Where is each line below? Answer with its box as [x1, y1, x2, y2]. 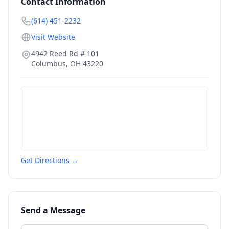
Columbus [31, 59, 66, 68]
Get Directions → [21, 155, 79, 165]
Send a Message [21, 204, 85, 216]
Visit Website [31, 32, 75, 42]
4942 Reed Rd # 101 [31, 49, 99, 58]
